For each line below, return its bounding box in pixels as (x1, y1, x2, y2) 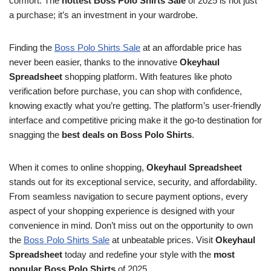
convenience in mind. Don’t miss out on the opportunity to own (9, 220, 253, 230)
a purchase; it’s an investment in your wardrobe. (9, 10, 198, 20)
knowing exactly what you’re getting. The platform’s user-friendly (9, 100, 261, 111)
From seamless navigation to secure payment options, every (9, 191, 248, 201)
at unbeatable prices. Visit (109, 235, 215, 245)
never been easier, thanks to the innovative (9, 57, 180, 67)
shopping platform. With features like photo (62, 71, 232, 82)
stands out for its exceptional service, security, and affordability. (9, 177, 257, 187)
